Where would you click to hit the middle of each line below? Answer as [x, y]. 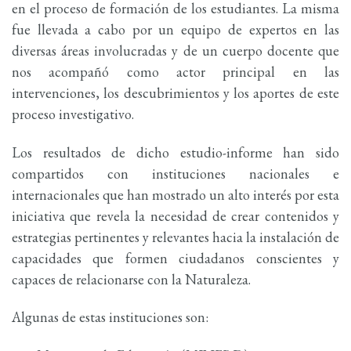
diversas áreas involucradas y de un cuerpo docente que [175, 51]
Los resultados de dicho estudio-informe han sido [175, 152]
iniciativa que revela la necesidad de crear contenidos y [175, 215]
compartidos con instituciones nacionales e [175, 173]
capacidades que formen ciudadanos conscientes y [175, 258]
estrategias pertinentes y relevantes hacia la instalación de [175, 237]
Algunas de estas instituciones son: [110, 317]
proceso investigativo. [73, 114]
